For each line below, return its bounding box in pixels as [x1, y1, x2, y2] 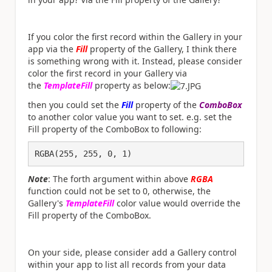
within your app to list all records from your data [28, 258, 226, 270]
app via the [28, 42, 76, 55]
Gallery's [28, 197, 66, 209]
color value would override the [117, 197, 240, 209]
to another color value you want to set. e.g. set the [28, 110, 232, 123]
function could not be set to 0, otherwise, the [28, 185, 211, 197]
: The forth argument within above [48, 172, 191, 185]
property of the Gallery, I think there [87, 42, 237, 55]
